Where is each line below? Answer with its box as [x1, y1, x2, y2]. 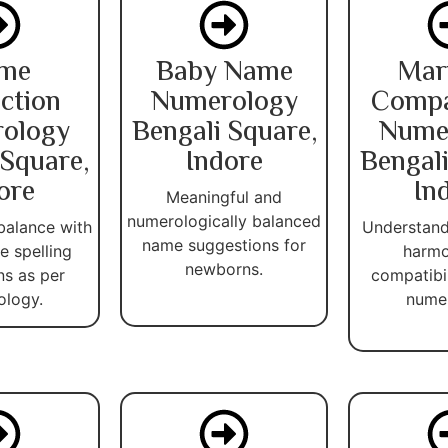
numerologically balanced [127, 210, 321, 231]
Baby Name [155, 50, 293, 95]
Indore [185, 140, 263, 185]
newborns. [185, 258, 263, 279]
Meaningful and [166, 186, 282, 207]
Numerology [150, 80, 298, 125]
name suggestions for [142, 234, 306, 255]
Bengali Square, [131, 110, 317, 155]
